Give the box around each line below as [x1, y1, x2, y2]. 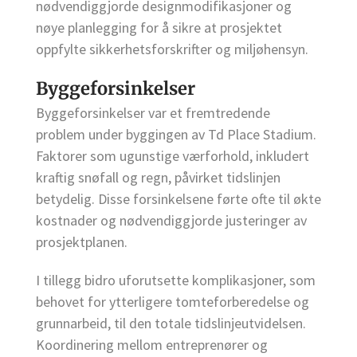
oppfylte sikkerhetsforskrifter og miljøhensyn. [36, 39, 308, 58]
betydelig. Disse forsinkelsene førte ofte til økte [36, 190, 321, 209]
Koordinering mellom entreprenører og [36, 335, 268, 355]
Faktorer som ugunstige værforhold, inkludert [36, 147, 309, 166]
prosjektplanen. [36, 233, 127, 252]
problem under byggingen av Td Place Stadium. [36, 125, 316, 144]
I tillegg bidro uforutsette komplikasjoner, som [36, 271, 316, 290]
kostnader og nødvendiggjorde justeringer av [36, 211, 307, 230]
